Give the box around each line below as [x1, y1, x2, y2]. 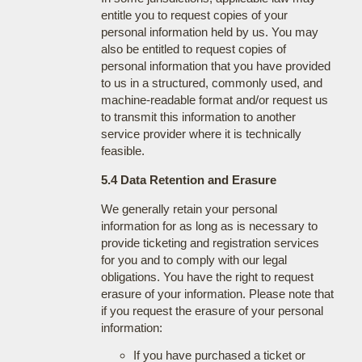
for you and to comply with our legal [100, 252, 287, 267]
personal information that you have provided [100, 58, 330, 73]
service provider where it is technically [100, 126, 301, 141]
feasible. [100, 143, 145, 158]
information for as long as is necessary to [100, 218, 318, 233]
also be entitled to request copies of [100, 41, 286, 56]
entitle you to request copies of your [100, 7, 288, 22]
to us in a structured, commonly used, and [100, 75, 322, 90]
